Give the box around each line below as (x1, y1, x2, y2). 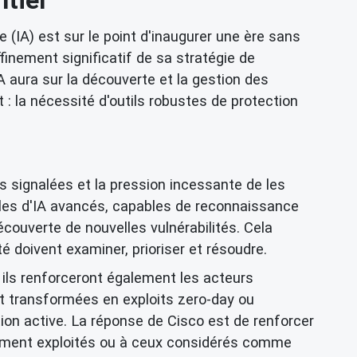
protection (231, 92, 298, 109)
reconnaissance (195, 197, 299, 214)
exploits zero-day (123, 290, 234, 308)
